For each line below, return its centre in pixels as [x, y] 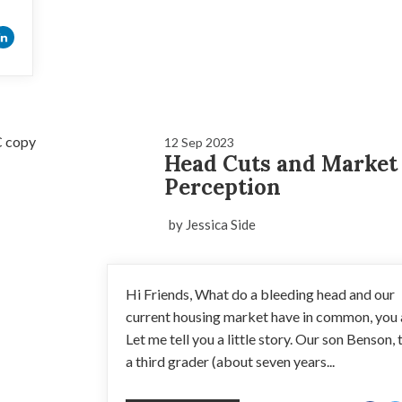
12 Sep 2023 [199, 142]
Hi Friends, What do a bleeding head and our [260, 294]
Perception [222, 187]
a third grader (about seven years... [230, 361]
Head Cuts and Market [280, 164]
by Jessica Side [212, 224]
